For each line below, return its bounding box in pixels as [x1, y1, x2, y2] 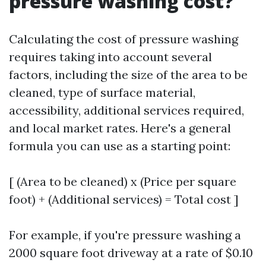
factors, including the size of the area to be [9, 67, 248, 82]
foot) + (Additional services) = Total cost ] [9, 192, 239, 207]
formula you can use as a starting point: [9, 138, 230, 153]
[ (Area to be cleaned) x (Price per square [9, 174, 236, 189]
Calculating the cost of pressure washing [9, 31, 238, 46]
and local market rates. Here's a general [9, 121, 231, 135]
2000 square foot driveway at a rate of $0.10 [9, 245, 253, 260]
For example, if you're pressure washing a [9, 227, 241, 242]
